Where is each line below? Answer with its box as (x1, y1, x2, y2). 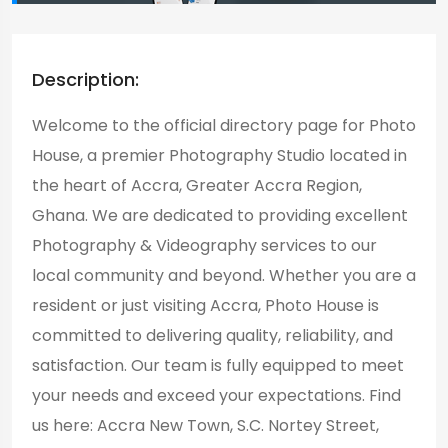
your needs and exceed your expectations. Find (32, 383, 401, 407)
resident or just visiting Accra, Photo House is (32, 293, 379, 317)
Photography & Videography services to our (32, 233, 377, 257)
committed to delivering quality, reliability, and (32, 323, 393, 347)
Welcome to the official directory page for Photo (32, 113, 416, 137)
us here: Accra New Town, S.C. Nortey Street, (32, 413, 379, 437)
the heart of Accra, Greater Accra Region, (32, 173, 362, 197)
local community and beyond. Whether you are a (32, 263, 416, 287)
